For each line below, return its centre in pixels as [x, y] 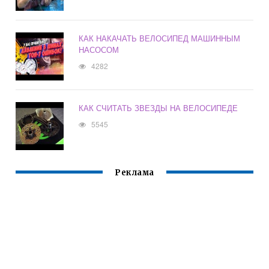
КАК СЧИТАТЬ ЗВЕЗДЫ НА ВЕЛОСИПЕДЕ [159, 108]
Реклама [134, 173]
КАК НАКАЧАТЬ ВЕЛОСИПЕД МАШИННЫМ [160, 38]
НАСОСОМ [99, 50]
